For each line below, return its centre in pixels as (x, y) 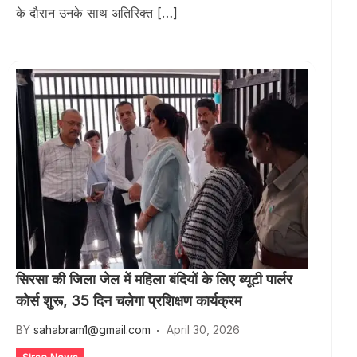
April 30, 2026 (203, 330)
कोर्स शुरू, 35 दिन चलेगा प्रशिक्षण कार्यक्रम (129, 301)
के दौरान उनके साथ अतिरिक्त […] (97, 13)
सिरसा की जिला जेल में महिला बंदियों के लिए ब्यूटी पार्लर (154, 279)
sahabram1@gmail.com (92, 330)
